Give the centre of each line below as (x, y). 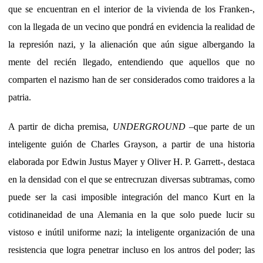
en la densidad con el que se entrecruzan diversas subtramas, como (131, 179)
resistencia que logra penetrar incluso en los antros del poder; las (131, 249)
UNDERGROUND (149, 126)
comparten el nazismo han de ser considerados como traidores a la (131, 79)
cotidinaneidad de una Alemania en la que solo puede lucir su (131, 214)
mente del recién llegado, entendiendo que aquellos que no (131, 62)
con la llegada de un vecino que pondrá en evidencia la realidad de (131, 26)
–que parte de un (220, 126)
